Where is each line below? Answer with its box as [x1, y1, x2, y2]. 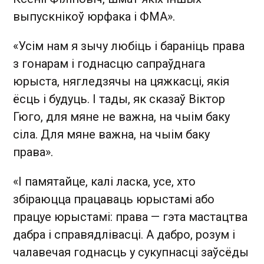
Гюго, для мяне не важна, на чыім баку [13, 110, 230, 124]
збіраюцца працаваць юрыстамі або [13, 192, 214, 206]
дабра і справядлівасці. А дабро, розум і [13, 227, 235, 242]
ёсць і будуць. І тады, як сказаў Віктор [13, 92, 225, 106]
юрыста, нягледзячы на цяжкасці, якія [13, 74, 229, 88]
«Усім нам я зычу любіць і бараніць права [13, 39, 245, 53]
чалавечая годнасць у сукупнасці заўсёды [13, 245, 249, 259]
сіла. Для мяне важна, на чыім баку [13, 127, 210, 141]
